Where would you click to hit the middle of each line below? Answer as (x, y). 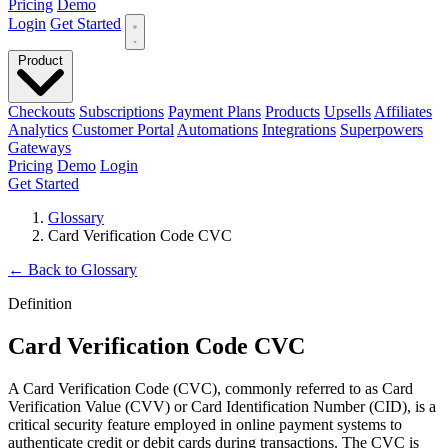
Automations (217, 130)
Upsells (347, 112)
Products (292, 112)
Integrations (299, 130)
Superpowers (381, 130)
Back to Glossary (80, 270)
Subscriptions (121, 112)
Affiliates (403, 112)
